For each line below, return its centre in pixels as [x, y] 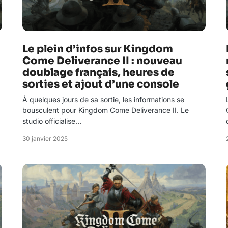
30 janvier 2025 [45, 139]
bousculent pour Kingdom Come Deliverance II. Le [106, 110]
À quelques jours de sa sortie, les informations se [103, 99]
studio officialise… [52, 121]
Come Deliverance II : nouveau [102, 61]
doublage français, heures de [98, 73]
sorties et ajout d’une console [101, 84]
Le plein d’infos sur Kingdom [98, 49]
